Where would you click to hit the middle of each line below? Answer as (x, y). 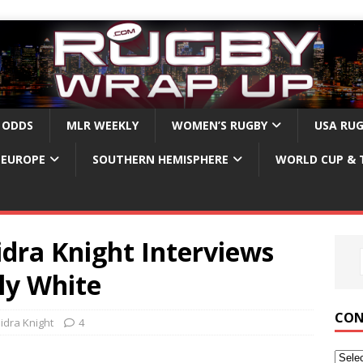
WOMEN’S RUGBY (220, 126)
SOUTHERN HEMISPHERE (160, 160)
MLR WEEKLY (102, 126)
